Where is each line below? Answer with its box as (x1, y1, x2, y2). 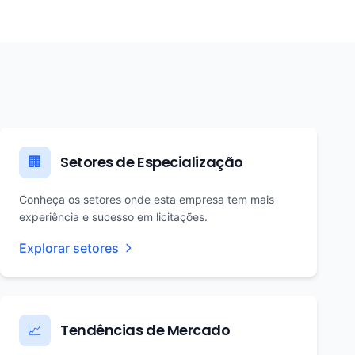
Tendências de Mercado (60, 320, 231, 340)
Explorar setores (19, 240, 119, 256)
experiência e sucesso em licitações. (19, 210, 208, 223)
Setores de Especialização (60, 152, 243, 172)
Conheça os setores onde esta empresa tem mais (19, 193, 274, 206)
